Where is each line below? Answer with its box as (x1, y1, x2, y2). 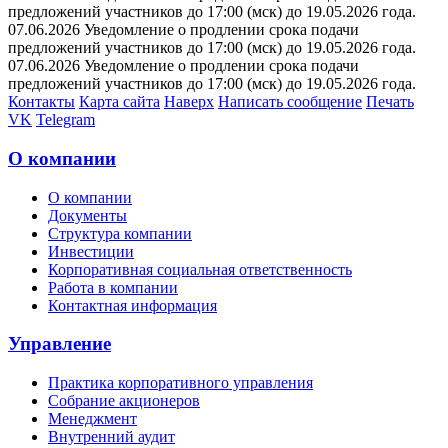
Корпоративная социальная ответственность (48, 260, 352, 278)
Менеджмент (48, 409, 137, 427)
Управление (8, 333, 111, 355)
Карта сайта (79, 93, 160, 111)
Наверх (164, 93, 214, 111)
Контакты (8, 93, 75, 111)
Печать (366, 93, 414, 111)
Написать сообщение (218, 93, 362, 111)
